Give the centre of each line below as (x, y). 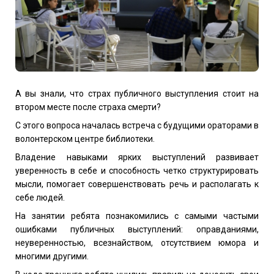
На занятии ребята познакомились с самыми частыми (137, 216)
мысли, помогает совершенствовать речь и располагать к (137, 184)
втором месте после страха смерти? (88, 107)
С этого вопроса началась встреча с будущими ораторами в (137, 125)
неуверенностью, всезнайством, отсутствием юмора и (137, 243)
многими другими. (52, 256)
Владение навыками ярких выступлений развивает (137, 157)
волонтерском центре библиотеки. (85, 139)
